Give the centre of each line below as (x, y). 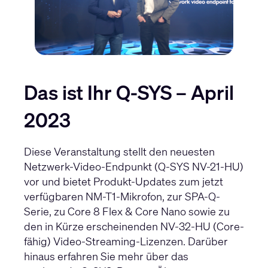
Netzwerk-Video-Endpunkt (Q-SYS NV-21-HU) (134, 167)
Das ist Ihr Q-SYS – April (129, 93)
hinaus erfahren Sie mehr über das (106, 256)
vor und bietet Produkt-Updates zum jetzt (124, 182)
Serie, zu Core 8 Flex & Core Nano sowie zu (127, 211)
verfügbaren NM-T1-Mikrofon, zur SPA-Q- (122, 197)
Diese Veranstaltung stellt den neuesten (119, 152)
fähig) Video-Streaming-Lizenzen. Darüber (126, 241)
